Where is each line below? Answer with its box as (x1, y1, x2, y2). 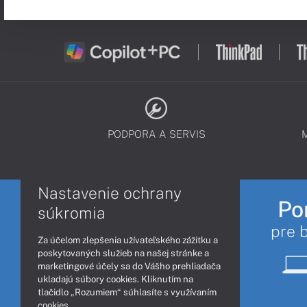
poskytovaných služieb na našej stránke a (38, 247, 209, 258)
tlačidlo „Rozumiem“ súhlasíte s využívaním (38, 286, 217, 297)
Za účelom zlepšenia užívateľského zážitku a (38, 234, 218, 245)
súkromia (38, 203, 106, 222)
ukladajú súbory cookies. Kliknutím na (38, 273, 193, 284)
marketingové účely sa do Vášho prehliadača (38, 260, 221, 271)
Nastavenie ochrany (38, 183, 182, 202)
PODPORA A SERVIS (107, 128, 206, 140)
